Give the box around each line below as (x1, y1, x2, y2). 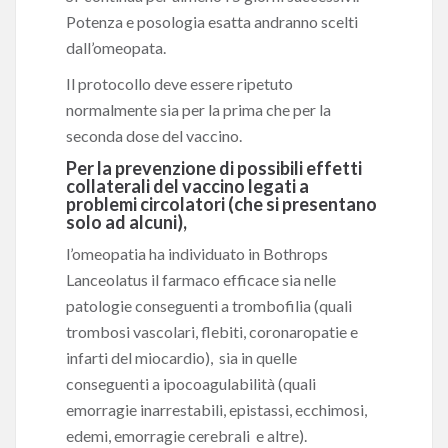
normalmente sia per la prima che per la (66, 100, 331, 119)
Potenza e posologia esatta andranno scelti (66, 12, 358, 31)
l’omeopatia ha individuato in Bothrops (66, 244, 328, 263)
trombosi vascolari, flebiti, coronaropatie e (66, 322, 358, 341)
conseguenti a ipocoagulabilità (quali (66, 374, 316, 393)
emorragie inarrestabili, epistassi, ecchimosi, (66, 400, 367, 419)
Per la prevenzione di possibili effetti (66, 157, 362, 179)
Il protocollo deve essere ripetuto (66, 74, 293, 93)
